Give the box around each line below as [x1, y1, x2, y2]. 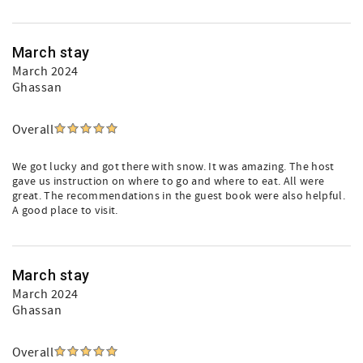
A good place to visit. [12, 203, 118, 218]
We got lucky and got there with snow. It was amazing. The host [12, 160, 335, 174]
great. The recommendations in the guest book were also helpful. [12, 189, 346, 203]
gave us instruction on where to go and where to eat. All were [12, 174, 325, 189]
